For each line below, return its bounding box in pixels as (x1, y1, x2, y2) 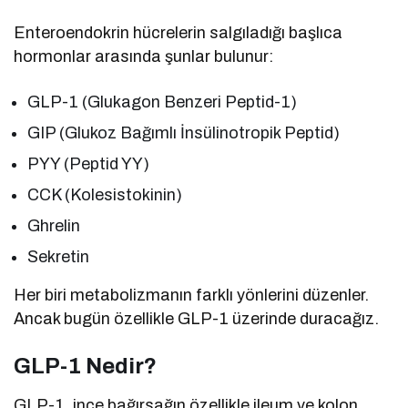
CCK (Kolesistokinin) (27, 185, 183, 204)
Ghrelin (27, 216, 80, 235)
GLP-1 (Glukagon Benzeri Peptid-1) (27, 92, 298, 111)
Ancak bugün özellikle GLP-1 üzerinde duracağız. (14, 309, 380, 328)
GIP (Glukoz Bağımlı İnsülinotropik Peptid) (27, 123, 341, 142)
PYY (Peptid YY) (27, 154, 150, 173)
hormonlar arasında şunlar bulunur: (14, 46, 274, 66)
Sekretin (27, 247, 89, 266)
